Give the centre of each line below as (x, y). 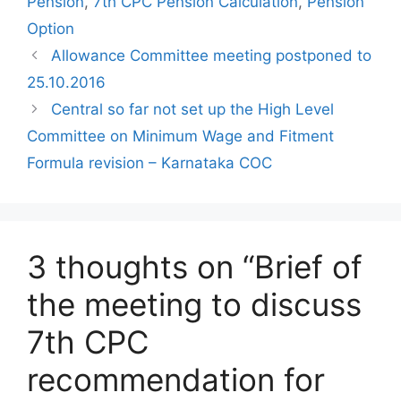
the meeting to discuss (194, 304)
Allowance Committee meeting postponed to (212, 55)
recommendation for (176, 380)
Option (51, 29)
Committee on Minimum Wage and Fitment (180, 136)
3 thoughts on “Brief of (195, 267)
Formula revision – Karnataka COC (149, 163)
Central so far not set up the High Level (193, 109)
